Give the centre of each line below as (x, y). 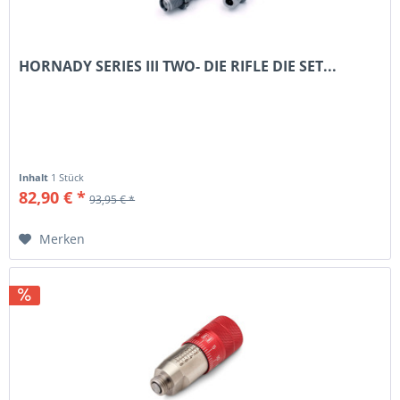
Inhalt (35, 177)
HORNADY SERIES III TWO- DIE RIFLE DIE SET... (178, 66)
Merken (62, 238)
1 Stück (68, 177)
